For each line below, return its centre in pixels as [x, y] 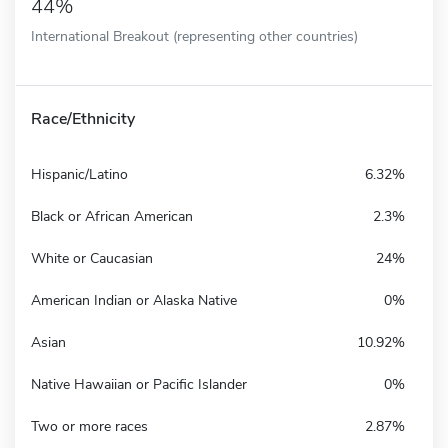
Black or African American [112, 216]
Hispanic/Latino [79, 174]
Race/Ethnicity [83, 118]
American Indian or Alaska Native [134, 300]
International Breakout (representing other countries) [194, 35]
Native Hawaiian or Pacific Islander [139, 384]
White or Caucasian [92, 258]
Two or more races [89, 426]
